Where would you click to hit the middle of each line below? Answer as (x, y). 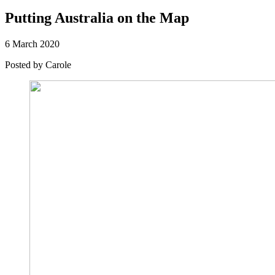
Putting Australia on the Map (97, 17)
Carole (58, 64)
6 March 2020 (32, 44)
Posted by (25, 64)
